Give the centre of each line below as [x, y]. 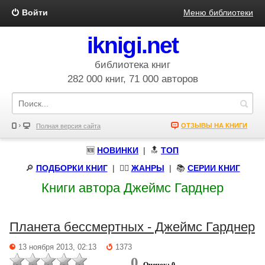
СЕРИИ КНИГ [214, 168]
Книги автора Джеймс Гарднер [132, 188]
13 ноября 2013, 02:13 [57, 247]
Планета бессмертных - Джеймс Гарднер [132, 227]
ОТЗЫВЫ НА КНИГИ [214, 125]
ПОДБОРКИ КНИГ [72, 168]
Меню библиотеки [218, 12]
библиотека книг [132, 65]
